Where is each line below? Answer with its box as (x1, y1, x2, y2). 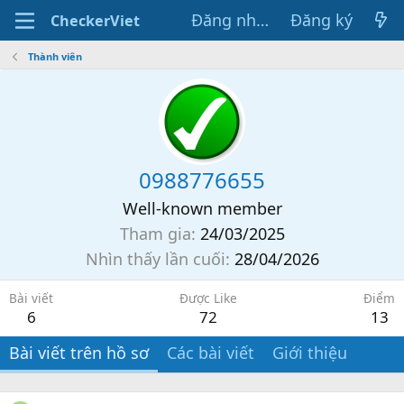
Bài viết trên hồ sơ (9, 342, 149, 363)
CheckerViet (50, 10, 140, 31)
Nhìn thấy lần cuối (85, 248, 225, 270)
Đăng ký (289, 9, 353, 31)
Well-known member (122, 197, 282, 219)
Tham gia (119, 223, 191, 244)
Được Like (179, 289, 237, 307)
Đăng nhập (255, 9, 269, 31)
